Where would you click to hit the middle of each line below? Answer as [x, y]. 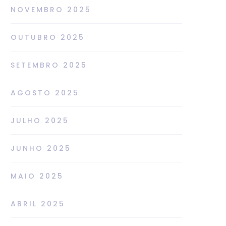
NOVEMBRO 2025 [51, 9]
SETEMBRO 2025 [49, 65]
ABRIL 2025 [38, 204]
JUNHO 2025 [41, 148]
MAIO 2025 [37, 176]
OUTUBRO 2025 [48, 37]
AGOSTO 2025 [45, 93]
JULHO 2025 [40, 120]
